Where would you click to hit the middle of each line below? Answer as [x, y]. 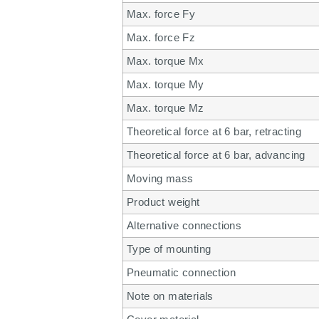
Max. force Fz [161, 38]
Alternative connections [184, 226]
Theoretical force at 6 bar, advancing [216, 155]
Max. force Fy [161, 14]
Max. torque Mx [166, 61]
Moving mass [160, 179]
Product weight [163, 202]
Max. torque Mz [166, 108]
